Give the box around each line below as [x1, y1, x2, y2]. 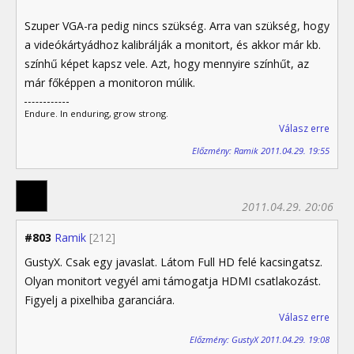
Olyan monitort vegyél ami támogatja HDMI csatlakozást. [24, 273, 321, 289]
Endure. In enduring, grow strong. [24, 107, 168, 120]
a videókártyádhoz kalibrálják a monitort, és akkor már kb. [24, 37, 321, 53]
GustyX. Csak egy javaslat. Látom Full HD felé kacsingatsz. [24, 254, 322, 270]
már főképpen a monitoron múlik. [24, 75, 195, 91]
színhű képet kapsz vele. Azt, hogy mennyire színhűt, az [24, 56, 309, 72]
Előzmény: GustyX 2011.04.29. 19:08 [190, 333, 330, 345]
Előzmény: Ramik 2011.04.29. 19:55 [192, 144, 330, 156]
